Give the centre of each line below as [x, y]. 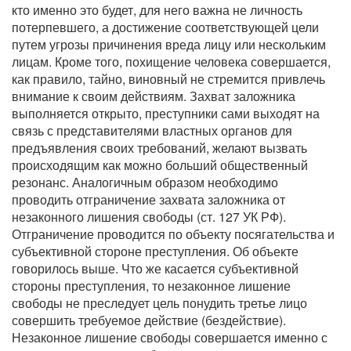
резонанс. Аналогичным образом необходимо [145, 182]
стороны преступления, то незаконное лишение [151, 286]
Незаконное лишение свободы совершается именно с [170, 337]
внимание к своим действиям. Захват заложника [154, 96]
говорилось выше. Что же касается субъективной [155, 268]
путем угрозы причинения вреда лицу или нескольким [169, 44]
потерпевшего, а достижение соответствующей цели [165, 27]
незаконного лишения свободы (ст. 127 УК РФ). [149, 217]
